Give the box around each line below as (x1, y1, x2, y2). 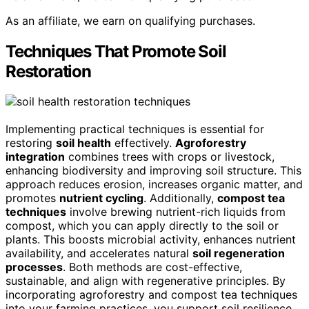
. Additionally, (143, 191, 217, 206)
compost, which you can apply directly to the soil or (6, 219, 279, 233)
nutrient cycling (59, 191, 143, 206)
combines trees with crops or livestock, (65, 150, 275, 164)
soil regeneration (192, 246, 285, 261)
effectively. (111, 136, 175, 150)
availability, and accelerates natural (6, 246, 192, 261)
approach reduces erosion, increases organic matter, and (6, 177, 303, 192)
